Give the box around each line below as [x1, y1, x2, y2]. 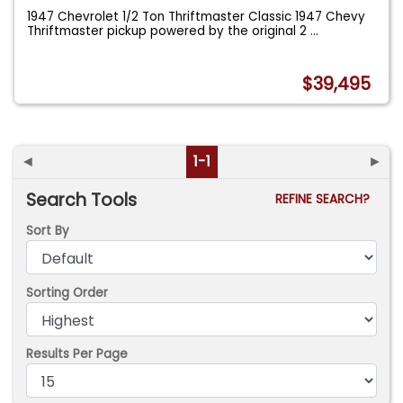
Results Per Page [26, 345, 129, 363]
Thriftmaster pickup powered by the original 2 [27, 22, 311, 40]
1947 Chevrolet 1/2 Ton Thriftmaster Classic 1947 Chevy [27, 7, 366, 25]
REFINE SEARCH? [274, 190, 377, 208]
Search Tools [26, 187, 138, 212]
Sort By [26, 222, 70, 240]
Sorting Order [26, 283, 109, 301]
